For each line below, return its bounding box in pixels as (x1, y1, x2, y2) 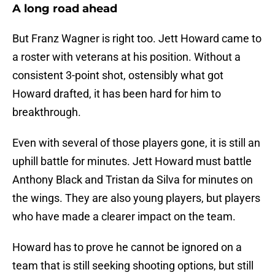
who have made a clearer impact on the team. (12, 210, 236, 223)
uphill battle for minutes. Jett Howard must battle (12, 155, 252, 168)
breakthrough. (12, 106, 81, 119)
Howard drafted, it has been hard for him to (12, 87, 221, 101)
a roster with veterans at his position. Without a (12, 50, 241, 64)
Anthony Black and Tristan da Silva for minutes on (12, 173, 253, 187)
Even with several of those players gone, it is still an (12, 136, 260, 150)
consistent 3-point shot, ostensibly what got (12, 69, 223, 82)
